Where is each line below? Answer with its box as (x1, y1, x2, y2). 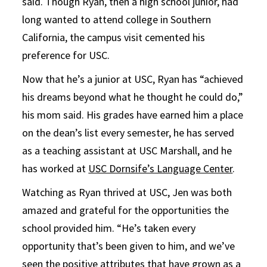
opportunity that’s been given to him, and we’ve (22, 238, 235, 253)
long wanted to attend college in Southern (22, 12, 212, 26)
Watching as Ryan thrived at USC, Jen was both (22, 185, 232, 199)
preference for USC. (22, 48, 110, 62)
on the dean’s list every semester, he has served (22, 125, 235, 139)
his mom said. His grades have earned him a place (22, 107, 244, 122)
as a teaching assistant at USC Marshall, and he (22, 143, 232, 157)
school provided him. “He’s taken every (22, 221, 196, 235)
